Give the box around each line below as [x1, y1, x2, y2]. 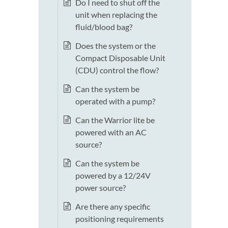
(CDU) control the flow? [75, 65, 159, 75]
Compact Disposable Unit [75, 53, 165, 63]
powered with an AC [75, 127, 147, 137]
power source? [75, 183, 126, 193]
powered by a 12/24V [75, 170, 151, 181]
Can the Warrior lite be [75, 115, 155, 125]
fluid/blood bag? [75, 22, 132, 32]
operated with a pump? [75, 96, 155, 106]
